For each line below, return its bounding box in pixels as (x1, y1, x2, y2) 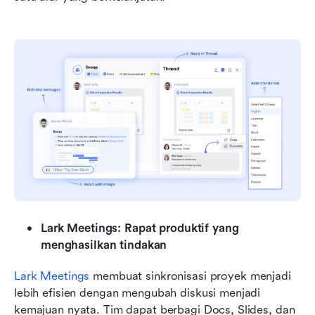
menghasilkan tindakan (41, 238, 167, 252)
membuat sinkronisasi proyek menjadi (89, 269, 291, 283)
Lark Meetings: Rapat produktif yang (41, 221, 239, 235)
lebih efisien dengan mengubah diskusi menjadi (14, 285, 261, 300)
